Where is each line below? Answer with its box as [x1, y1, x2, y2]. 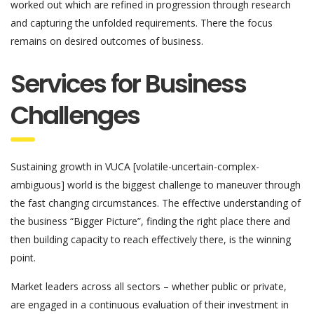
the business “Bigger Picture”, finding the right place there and [11, 214, 290, 228]
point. [11, 250, 36, 264]
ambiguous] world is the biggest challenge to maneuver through [11, 177, 301, 191]
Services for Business [11, 65, 246, 102]
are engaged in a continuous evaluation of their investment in [11, 297, 289, 311]
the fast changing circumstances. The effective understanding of [11, 196, 301, 210]
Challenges [11, 97, 139, 133]
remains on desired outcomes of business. [11, 34, 203, 48]
